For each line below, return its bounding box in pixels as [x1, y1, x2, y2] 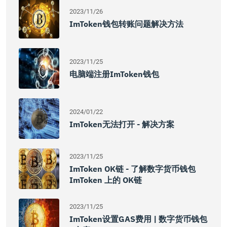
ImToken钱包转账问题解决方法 [69, 19, 183, 29]
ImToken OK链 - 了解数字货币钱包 [69, 164, 196, 174]
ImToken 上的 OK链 [69, 175, 142, 185]
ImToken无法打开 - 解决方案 [69, 119, 174, 129]
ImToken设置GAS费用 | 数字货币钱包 [69, 214, 207, 224]
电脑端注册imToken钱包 [69, 69, 159, 79]
